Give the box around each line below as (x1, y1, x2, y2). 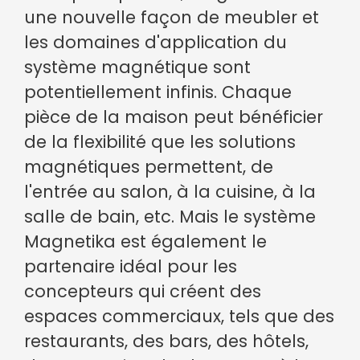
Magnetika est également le (24, 230, 267, 254)
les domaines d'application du (24, 31, 287, 55)
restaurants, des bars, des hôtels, (24, 329, 309, 354)
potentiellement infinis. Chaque (24, 80, 292, 104)
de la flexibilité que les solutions (24, 130, 296, 154)
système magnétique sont (24, 55, 251, 80)
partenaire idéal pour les (24, 255, 237, 279)
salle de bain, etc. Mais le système (24, 205, 316, 229)
